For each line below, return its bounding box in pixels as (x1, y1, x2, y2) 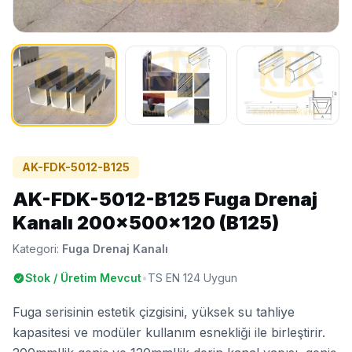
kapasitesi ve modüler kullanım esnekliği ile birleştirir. (13, 324, 325, 341)
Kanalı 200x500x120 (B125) (13, 211, 279, 235)
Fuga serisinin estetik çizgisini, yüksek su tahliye (13, 304, 295, 321)
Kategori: (13, 242, 62, 256)
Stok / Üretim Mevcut (25, 271, 141, 285)
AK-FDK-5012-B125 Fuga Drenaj (13, 188, 317, 211)
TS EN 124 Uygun (148, 271, 237, 285)
